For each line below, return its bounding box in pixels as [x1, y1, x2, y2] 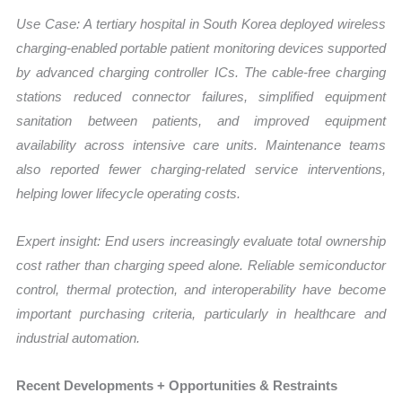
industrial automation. [16, 330, 141, 346]
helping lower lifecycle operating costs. [16, 185, 241, 201]
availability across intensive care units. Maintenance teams [16, 136, 386, 153]
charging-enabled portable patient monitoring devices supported [16, 39, 386, 56]
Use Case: [16, 15, 80, 31]
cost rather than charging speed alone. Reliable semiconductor [16, 258, 386, 274]
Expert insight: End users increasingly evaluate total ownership [16, 233, 386, 249]
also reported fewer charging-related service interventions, [16, 161, 386, 177]
